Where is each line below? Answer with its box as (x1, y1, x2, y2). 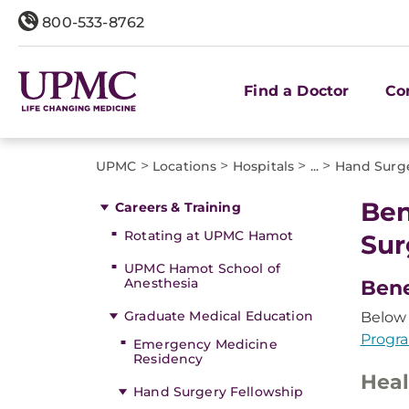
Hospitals (232, 158, 295, 174)
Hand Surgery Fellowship (133, 383, 304, 400)
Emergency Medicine (133, 336, 278, 352)
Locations (152, 158, 217, 174)
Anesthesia (124, 275, 199, 291)
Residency (133, 351, 204, 367)
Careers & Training (115, 199, 241, 215)
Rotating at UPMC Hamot (124, 227, 294, 244)
